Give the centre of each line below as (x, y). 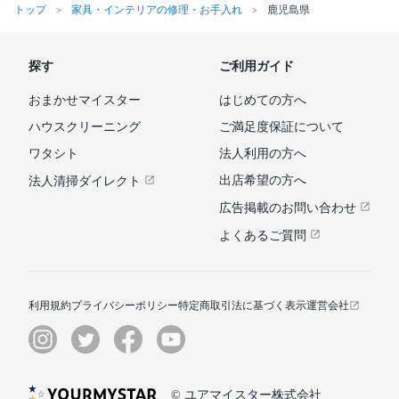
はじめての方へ (263, 101)
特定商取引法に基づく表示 (242, 306)
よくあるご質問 (265, 236)
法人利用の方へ (263, 154)
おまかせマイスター (85, 101)
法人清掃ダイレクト (86, 182)
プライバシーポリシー (125, 306)
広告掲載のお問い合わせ (289, 208)
